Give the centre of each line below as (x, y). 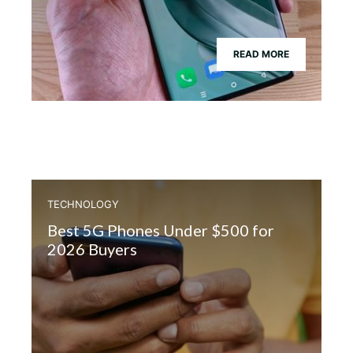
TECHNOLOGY (83, 204)
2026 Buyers (92, 249)
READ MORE (261, 54)
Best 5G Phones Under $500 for (161, 230)
